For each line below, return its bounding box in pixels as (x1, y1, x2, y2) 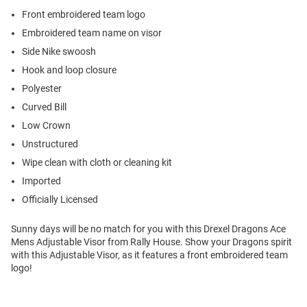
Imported (22, 175, 61, 186)
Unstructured (22, 138, 78, 149)
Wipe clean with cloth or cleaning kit (22, 156, 172, 168)
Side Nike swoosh (22, 45, 96, 57)
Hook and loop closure (22, 64, 116, 75)
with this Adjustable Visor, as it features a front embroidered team (11, 249, 288, 260)
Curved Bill (22, 101, 66, 112)
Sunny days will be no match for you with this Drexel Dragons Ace (11, 223, 286, 234)
